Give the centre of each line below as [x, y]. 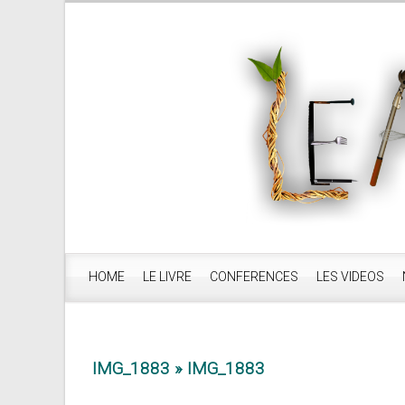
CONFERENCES [254, 277]
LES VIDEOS [350, 277]
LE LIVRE [167, 277]
